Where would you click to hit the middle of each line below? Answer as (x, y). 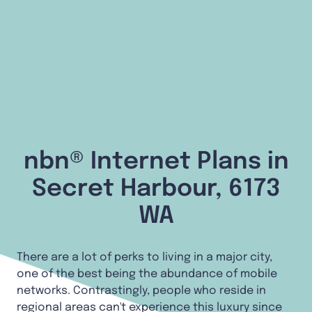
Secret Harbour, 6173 (156, 189)
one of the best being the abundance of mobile (147, 274)
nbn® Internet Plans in (156, 162)
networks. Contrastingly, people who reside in (141, 290)
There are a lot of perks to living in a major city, (145, 257)
